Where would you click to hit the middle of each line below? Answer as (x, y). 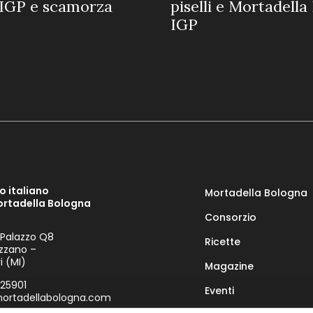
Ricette (222, 241)
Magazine (229, 266)
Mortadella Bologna (256, 192)
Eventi (219, 290)
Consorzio (230, 217)
